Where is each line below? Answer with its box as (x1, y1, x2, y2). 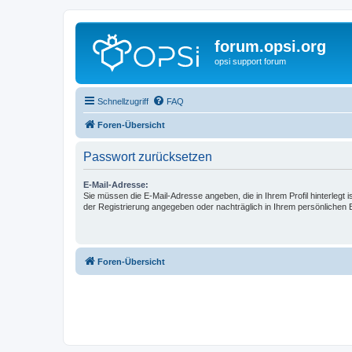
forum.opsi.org (214, 38, 326, 55)
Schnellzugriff (97, 96, 148, 106)
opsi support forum (214, 57, 286, 66)
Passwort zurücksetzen (83, 149, 212, 163)
